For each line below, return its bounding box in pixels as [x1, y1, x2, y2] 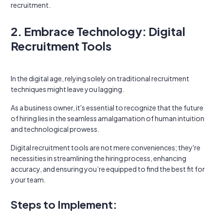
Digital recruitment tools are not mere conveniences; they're [11, 143, 200, 152]
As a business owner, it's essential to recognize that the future [11, 103, 203, 112]
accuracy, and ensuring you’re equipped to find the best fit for [11, 164, 205, 173]
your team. [11, 175, 46, 184]
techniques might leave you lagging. [11, 85, 124, 93]
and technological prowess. [11, 125, 99, 133]
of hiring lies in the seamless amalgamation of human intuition [11, 114, 204, 123]
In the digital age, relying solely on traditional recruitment [11, 74, 189, 83]
